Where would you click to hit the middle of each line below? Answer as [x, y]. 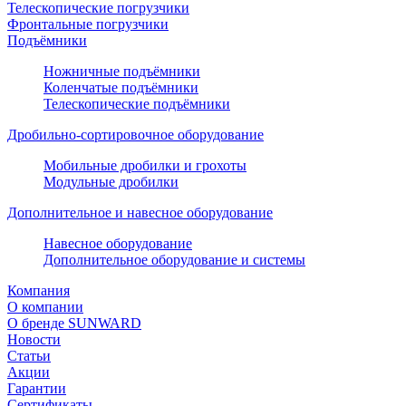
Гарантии [37, 388]
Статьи [29, 356]
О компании [45, 307]
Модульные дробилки [111, 182]
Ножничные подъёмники [122, 71]
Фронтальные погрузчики [88, 24]
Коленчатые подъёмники [121, 87]
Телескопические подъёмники [137, 104]
